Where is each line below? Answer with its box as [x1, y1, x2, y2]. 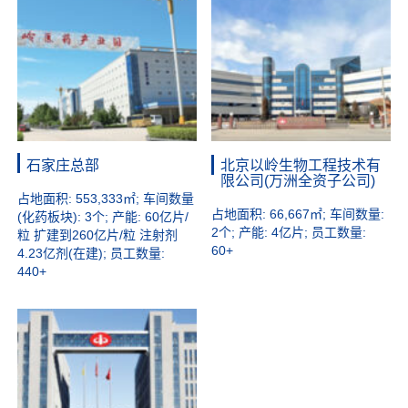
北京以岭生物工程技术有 [220, 157, 382, 173]
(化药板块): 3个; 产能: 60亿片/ [17, 209, 189, 224]
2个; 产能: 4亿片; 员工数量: [211, 224, 367, 240]
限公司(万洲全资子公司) [220, 172, 376, 189]
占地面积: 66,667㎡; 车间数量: [211, 206, 385, 221]
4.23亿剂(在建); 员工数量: [17, 245, 166, 260]
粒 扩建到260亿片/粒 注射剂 [17, 227, 178, 242]
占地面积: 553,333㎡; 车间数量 [17, 190, 195, 206]
